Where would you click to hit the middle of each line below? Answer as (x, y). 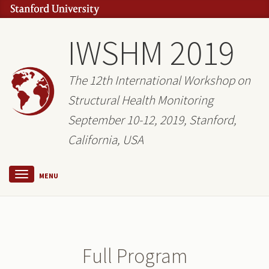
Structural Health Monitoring (141, 100)
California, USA (106, 140)
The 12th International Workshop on (159, 80)
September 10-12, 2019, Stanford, (152, 120)
